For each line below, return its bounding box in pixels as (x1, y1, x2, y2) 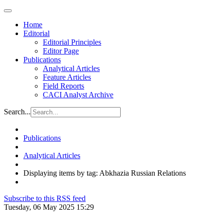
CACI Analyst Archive (43, 91, 113, 99)
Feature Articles (43, 73, 91, 81)
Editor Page (43, 47, 79, 55)
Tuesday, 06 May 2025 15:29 (4, 203, 94, 211)
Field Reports (43, 82, 84, 90)
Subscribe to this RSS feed (4, 194, 86, 202)
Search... (4, 108, 31, 116)
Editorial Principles (43, 38, 101, 46)
